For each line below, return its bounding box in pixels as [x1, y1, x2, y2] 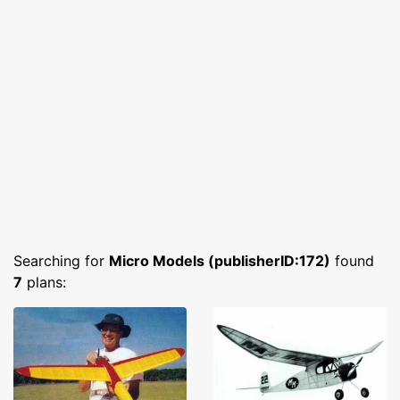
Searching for [13, 252, 109, 270]
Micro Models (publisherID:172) [109, 252, 330, 270]
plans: [22, 273, 66, 291]
